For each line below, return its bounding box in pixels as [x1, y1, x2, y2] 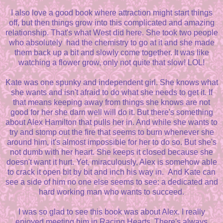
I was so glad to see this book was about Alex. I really [18, 208, 205, 217]
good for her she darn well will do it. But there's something [10, 108, 213, 117]
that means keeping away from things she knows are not [13, 98, 210, 107]
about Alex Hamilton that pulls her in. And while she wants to [5, 118, 218, 127]
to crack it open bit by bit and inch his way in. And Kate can [7, 168, 216, 177]
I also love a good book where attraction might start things [10, 8, 213, 17]
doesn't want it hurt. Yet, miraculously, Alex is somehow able [6, 158, 217, 167]
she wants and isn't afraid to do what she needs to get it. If [10, 88, 213, 97]
